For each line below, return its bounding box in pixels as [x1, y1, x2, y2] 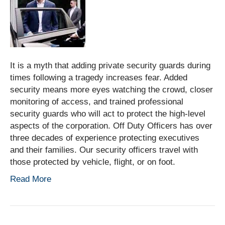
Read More [10, 174, 51, 184]
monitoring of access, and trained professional [10, 96, 183, 106]
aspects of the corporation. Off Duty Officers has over [10, 121, 212, 131]
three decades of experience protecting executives [10, 133, 199, 143]
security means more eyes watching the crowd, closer [10, 84, 213, 94]
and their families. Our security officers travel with [10, 145, 198, 155]
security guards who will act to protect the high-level [10, 108, 205, 119]
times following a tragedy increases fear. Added [10, 72, 187, 82]
